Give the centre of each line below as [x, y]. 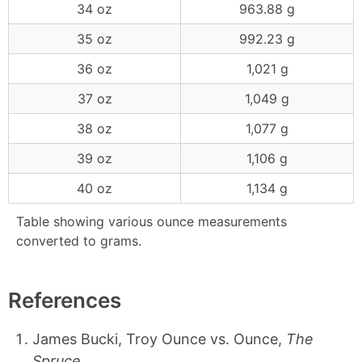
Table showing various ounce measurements [152, 221]
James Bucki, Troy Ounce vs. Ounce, [159, 339]
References [65, 300]
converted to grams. [79, 241]
